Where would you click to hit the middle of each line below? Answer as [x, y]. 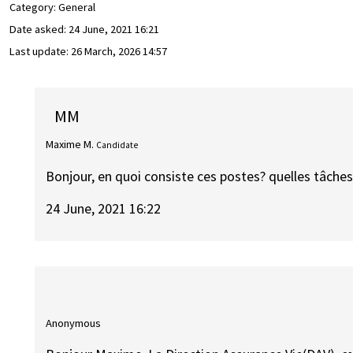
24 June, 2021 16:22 [104, 208]
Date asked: [39, 30]
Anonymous [74, 323]
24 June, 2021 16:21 [114, 30]
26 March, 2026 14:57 [119, 52]
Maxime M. [70, 144]
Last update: [40, 52]
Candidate [117, 145]
